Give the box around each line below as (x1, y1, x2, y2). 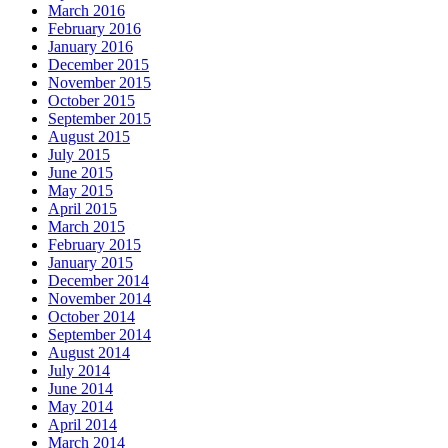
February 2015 (48, 236, 141, 254)
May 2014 (48, 398, 113, 416)
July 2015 (48, 146, 110, 164)
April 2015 (48, 200, 117, 218)
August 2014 (48, 344, 130, 362)
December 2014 (48, 272, 149, 290)
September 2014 (48, 326, 151, 344)
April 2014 (48, 416, 117, 434)
